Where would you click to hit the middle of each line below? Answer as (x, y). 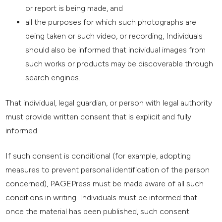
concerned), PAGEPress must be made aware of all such (105, 184)
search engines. (53, 78)
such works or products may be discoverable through (119, 64)
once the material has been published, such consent (98, 212)
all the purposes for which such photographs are (111, 22)
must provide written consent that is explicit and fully (99, 117)
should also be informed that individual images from (116, 50)
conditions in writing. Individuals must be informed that (102, 198)
